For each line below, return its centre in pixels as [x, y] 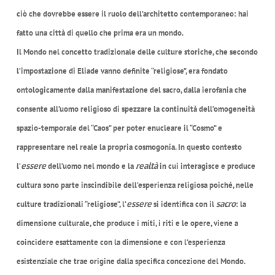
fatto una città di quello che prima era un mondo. [100, 33]
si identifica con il [184, 204]
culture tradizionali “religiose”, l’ [71, 204]
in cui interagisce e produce [206, 166]
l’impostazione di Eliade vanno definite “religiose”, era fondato [122, 71]
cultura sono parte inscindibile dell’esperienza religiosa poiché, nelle [135, 185]
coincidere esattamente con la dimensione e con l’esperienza [121, 242]
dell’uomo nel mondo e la [91, 166]
